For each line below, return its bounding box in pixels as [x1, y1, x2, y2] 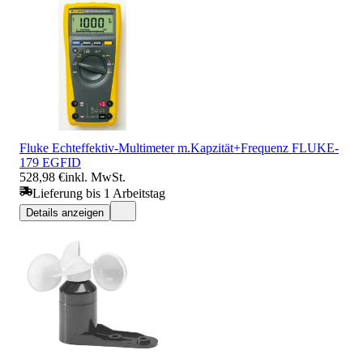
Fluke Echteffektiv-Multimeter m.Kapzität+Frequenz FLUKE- [19, 140, 339, 155]
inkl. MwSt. [65, 169, 126, 184]
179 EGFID [19, 155, 81, 169]
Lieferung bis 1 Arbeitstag [32, 186, 165, 200]
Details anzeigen [26, 206, 104, 219]
